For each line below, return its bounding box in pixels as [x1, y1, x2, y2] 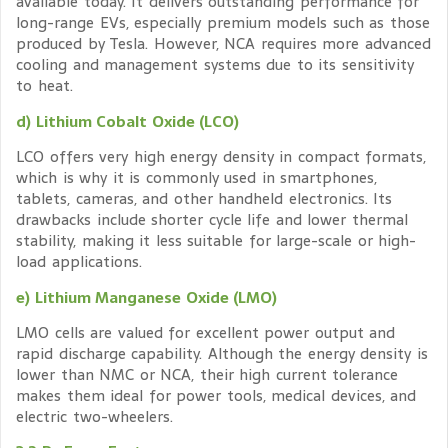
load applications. [16, 249, 142, 275]
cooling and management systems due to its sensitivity [16, 52, 414, 78]
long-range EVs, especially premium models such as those [16, 10, 430, 36]
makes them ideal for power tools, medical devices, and [16, 382, 416, 408]
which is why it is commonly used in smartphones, [16, 165, 377, 191]
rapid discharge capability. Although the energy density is [16, 340, 428, 366]
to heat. [16, 73, 73, 99]
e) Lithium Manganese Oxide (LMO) [16, 284, 277, 310]
